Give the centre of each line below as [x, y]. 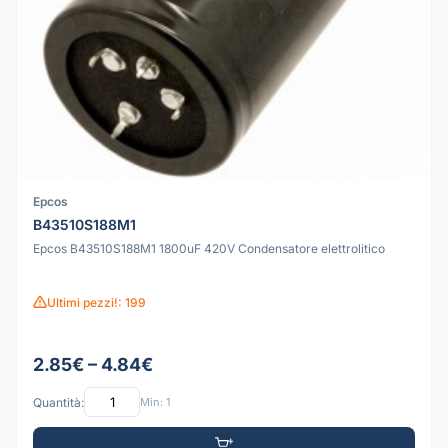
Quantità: [58, 402]
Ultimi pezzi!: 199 [96, 302]
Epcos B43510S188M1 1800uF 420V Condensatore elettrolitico [209, 248]
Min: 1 [155, 401]
